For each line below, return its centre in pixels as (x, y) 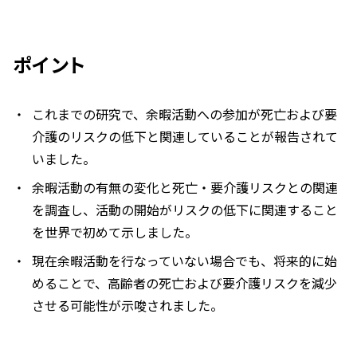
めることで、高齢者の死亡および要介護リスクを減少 (184, 283)
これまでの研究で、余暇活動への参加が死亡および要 (184, 114)
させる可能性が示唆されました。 (127, 306)
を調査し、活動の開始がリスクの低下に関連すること (185, 210)
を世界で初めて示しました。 (115, 232)
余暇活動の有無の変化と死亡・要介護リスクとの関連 (185, 188)
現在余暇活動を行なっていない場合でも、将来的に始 (184, 261)
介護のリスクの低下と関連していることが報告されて (185, 137)
